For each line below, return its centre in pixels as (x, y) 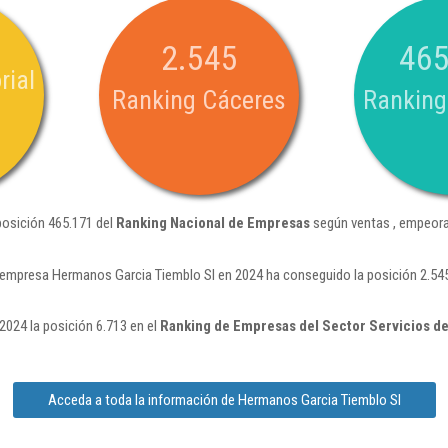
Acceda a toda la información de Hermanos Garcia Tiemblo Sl (224, 400)
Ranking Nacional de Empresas (213, 223)
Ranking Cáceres (199, 100)
